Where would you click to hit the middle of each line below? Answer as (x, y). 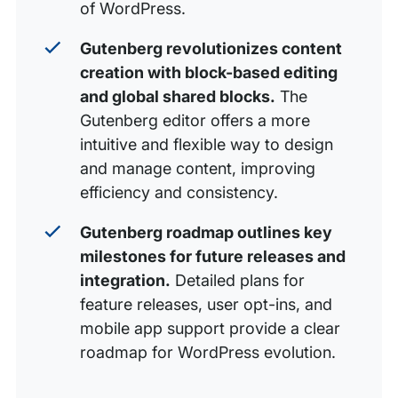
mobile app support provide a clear (210, 329)
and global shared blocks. (178, 97)
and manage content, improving (198, 169)
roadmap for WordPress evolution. (208, 353)
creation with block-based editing (209, 73)
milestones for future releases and (213, 257)
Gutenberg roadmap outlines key (206, 233)
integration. (125, 281)
